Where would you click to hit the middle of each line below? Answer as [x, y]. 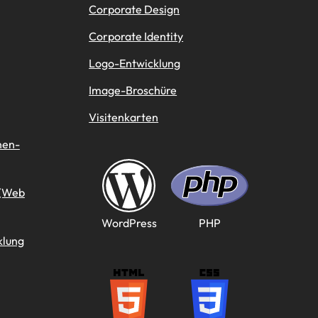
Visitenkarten [124, 117]
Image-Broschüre [133, 90]
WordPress [129, 223]
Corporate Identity [136, 36]
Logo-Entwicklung [135, 63]
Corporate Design [135, 9]
